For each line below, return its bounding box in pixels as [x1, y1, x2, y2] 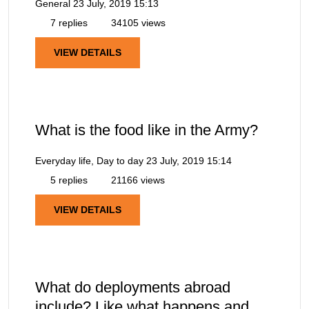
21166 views [108, 174, 165, 186]
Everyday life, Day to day [35, 154, 143, 166]
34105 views [108, 17, 166, 28]
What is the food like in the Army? [35, 121, 258, 139]
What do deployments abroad [35, 279, 230, 297]
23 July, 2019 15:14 [146, 154, 232, 166]
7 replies [48, 17, 88, 28]
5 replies [48, 174, 88, 186]
